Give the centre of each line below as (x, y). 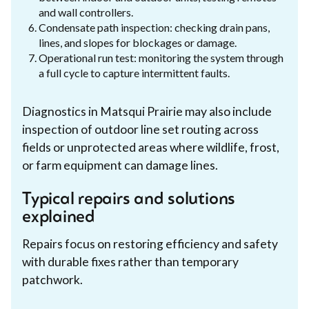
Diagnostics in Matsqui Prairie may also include (147, 111)
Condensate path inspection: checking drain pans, (154, 27)
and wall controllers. (86, 12)
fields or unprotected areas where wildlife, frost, (151, 147)
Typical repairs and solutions (129, 200)
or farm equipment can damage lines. (120, 165)
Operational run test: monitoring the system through (161, 57)
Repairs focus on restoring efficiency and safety (150, 243)
